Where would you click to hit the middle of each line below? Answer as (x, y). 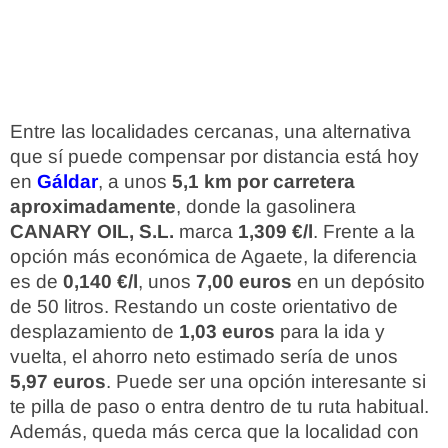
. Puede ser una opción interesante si (266, 381)
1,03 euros (227, 331)
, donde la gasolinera (266, 206)
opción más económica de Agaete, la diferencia (213, 256)
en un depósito (358, 281)
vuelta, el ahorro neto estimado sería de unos (204, 356)
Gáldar (67, 181)
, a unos (135, 181)
